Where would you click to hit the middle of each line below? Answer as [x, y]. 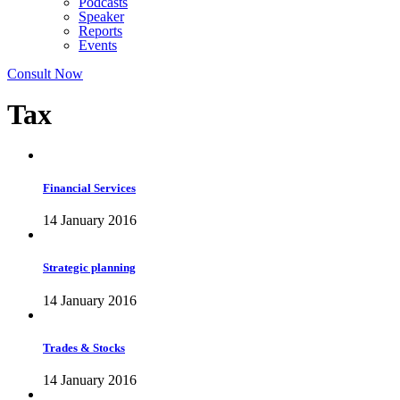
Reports [100, 31]
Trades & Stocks [84, 347]
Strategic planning [89, 268]
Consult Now [45, 74]
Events [98, 45]
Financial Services [89, 188]
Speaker [101, 17]
